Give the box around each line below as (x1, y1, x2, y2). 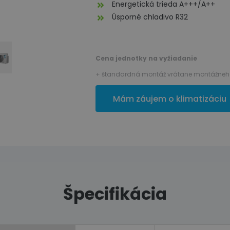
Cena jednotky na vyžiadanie (95, 54, 198, 63)
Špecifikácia (63, 182, 167, 205)
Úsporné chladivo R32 (112, 12, 188, 23)
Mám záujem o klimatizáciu (113, 92, 227, 105)
